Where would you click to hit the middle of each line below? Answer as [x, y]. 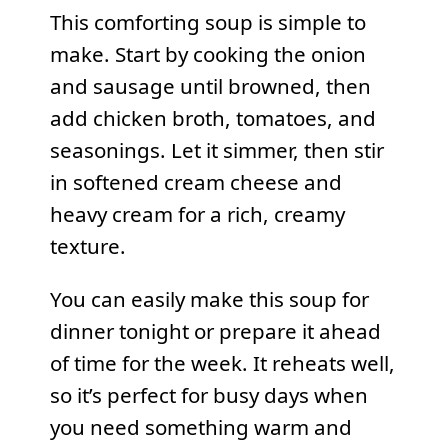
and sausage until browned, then [210, 86]
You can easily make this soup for [209, 298]
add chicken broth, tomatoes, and [212, 118]
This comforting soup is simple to [207, 22]
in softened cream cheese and [195, 182]
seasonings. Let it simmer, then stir [216, 150]
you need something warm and [200, 426]
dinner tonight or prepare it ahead [215, 330]
